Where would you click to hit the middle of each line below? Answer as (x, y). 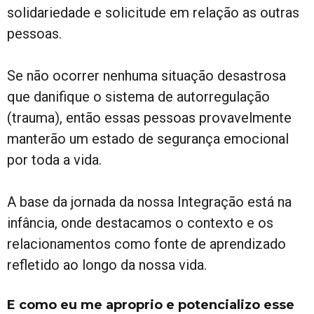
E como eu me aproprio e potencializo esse (151, 305)
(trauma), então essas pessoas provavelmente (149, 117)
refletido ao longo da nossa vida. (107, 265)
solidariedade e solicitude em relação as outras (153, 12)
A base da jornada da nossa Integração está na (149, 202)
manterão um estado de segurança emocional (148, 138)
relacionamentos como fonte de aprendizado (146, 244)
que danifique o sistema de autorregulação (138, 96)
